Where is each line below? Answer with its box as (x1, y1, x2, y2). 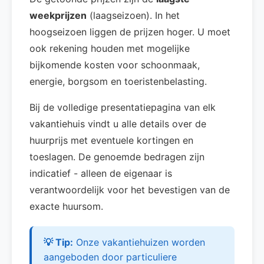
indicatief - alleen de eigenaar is (29, 167, 172, 179)
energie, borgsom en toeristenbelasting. (29, 75, 207, 87)
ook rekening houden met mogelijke (29, 42, 190, 54)
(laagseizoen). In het (87, 9, 180, 21)
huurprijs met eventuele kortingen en (29, 134, 193, 146)
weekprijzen (29, 9, 87, 21)
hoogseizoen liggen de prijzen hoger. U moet (29, 26, 230, 38)
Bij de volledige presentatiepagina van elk (29, 101, 216, 113)
